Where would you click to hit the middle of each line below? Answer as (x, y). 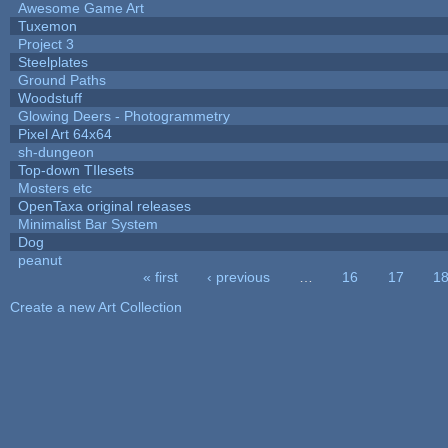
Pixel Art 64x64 (64, 133)
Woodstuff (49, 97)
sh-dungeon (55, 151)
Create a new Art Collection (95, 306)
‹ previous (239, 276)
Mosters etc (54, 187)
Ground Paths (61, 79)
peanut (39, 259)
